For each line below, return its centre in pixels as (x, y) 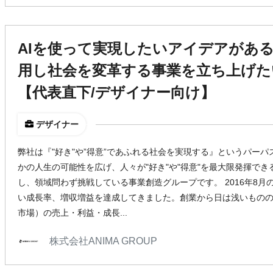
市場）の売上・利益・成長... (73, 213)
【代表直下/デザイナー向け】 (116, 92)
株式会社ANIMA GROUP (103, 241)
